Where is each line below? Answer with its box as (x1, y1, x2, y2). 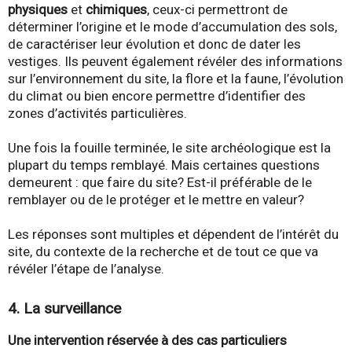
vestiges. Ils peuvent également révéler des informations (8, 53, 343, 69)
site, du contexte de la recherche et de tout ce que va (8, 243, 318, 259)
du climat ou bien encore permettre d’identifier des (8, 87, 306, 104)
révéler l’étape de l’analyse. (8, 260, 164, 277)
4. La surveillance (8, 299, 121, 317)
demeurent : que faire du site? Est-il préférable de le (8, 174, 312, 190)
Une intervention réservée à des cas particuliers (8, 332, 287, 348)
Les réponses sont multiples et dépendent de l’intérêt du (8, 225, 339, 242)
